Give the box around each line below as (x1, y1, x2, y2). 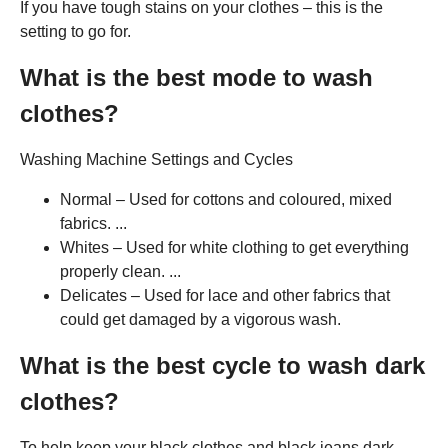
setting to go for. (20, 22, 131, 40)
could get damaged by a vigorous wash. (60, 310, 341, 328)
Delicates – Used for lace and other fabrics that (60, 286, 390, 304)
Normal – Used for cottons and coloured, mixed (60, 190, 392, 208)
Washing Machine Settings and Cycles (20, 150, 293, 168)
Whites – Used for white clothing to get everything (60, 238, 409, 256)
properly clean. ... (60, 262, 181, 280)
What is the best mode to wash (20, 63, 373, 91)
